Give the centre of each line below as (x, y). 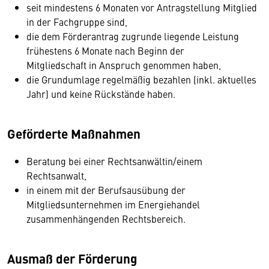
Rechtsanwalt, (56, 175)
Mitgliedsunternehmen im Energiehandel (113, 204)
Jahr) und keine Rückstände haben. (101, 94)
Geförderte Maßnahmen (74, 133)
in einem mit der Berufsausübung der (106, 190)
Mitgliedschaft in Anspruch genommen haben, (124, 65)
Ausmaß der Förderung (72, 258)
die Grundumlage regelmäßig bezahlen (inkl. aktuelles (141, 79)
